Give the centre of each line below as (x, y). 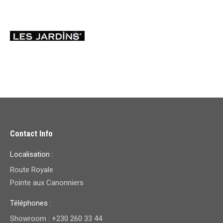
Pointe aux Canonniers (47, 182)
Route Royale (32, 169)
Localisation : (32, 154)
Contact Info (31, 133)
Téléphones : (31, 203)
